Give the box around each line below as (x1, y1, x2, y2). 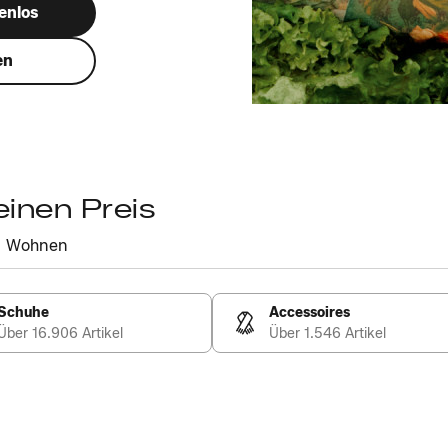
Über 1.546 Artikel (269, 325, 386, 342)
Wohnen (6, 236, 68, 255)
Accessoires (269, 304, 350, 321)
